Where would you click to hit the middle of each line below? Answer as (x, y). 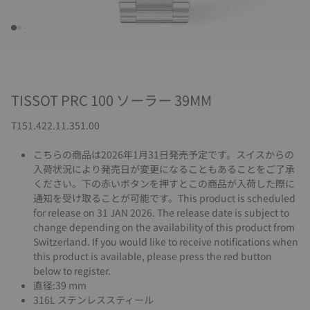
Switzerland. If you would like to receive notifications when (166, 241)
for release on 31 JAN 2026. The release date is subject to (161, 212)
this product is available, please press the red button (153, 256)
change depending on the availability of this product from (164, 227)
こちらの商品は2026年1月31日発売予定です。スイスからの (164, 154)
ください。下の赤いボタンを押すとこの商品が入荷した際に (164, 183)
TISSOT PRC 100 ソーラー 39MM (111, 100)
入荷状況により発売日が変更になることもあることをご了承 (164, 169)
